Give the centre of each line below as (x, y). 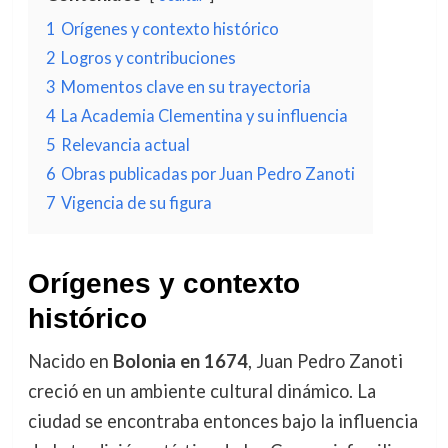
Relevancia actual (125, 144)
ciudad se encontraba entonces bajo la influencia (222, 421)
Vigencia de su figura (136, 202)
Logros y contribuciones (148, 57)
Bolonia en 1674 (180, 361)
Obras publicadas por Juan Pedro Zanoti (207, 173)
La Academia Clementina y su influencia (204, 115)
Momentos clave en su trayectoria (185, 86)
